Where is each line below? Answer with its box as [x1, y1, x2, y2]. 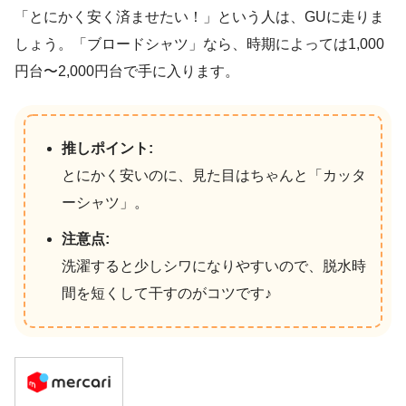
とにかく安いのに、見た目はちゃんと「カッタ [62, 167, 366, 183]
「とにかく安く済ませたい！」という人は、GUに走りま [14, 8, 384, 24]
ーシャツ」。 [62, 194, 149, 210]
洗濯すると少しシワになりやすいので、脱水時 [62, 257, 366, 274]
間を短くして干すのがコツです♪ [62, 285, 272, 301]
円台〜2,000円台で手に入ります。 [14, 63, 239, 79]
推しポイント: [62, 140, 153, 156]
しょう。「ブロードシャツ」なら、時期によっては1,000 [14, 35, 384, 52]
